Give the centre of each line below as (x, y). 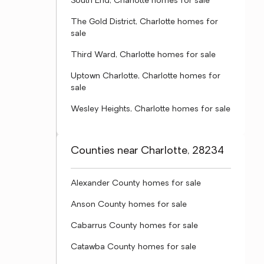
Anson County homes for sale (129, 205)
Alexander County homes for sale (136, 184)
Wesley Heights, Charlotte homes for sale (151, 109)
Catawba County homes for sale (133, 247)
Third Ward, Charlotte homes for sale (143, 55)
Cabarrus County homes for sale (134, 226)
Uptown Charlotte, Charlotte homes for (146, 76)
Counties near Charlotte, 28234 (147, 151)
